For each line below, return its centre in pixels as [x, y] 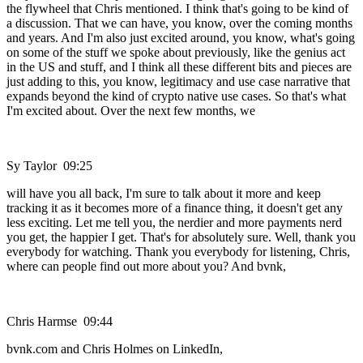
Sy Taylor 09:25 [49, 166]
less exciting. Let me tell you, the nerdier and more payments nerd [174, 223]
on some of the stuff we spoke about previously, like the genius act [176, 53]
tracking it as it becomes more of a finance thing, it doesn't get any [175, 208]
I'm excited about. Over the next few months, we [131, 111]
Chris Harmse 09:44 [60, 322]
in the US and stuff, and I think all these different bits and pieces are [179, 67]
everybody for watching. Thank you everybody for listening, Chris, [178, 252]
